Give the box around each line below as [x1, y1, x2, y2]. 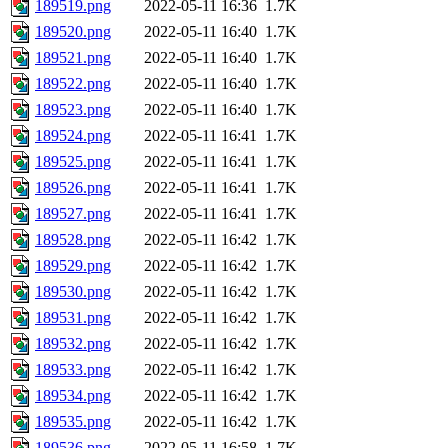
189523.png [35, 101, 111, 119]
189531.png [35, 309, 111, 327]
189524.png [35, 127, 111, 145]
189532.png [35, 335, 111, 353]
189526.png [35, 179, 111, 197]
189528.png [35, 231, 111, 249]
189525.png [35, 153, 111, 171]
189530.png [35, 283, 111, 301]
